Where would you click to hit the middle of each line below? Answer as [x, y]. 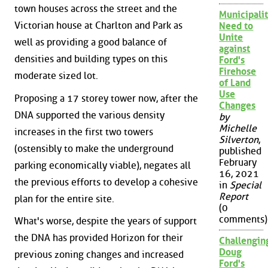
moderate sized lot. [56, 75]
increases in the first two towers [84, 132]
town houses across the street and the [96, 8]
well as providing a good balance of [91, 42]
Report [234, 197]
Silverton [239, 140]
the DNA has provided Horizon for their [99, 238]
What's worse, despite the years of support [106, 221]
